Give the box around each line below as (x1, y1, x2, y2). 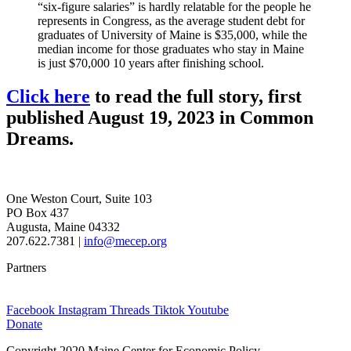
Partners (6, 260, 46, 274)
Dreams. (6, 128, 74, 149)
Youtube (187, 302, 229, 317)
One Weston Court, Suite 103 (6, 191, 152, 205)
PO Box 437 (6, 205, 69, 219)
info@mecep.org (84, 233, 167, 248)
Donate (6, 317, 42, 331)
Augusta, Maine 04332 (6, 219, 120, 233)
